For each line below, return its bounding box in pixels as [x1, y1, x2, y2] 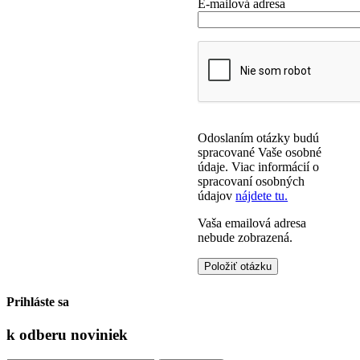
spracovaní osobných [198, 174, 305, 188]
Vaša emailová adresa [198, 215, 307, 230]
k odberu [6, 326, 71, 344]
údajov [198, 188, 236, 202]
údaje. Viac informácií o [198, 159, 320, 174]
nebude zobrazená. [198, 230, 293, 244]
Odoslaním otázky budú [198, 130, 320, 145]
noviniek [71, 326, 128, 344]
